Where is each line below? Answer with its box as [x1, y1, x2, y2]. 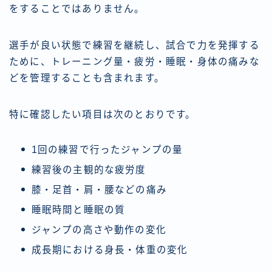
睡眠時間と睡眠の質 [31, 204, 126, 215]
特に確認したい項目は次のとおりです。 [9, 109, 196, 120]
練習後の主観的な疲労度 [31, 164, 146, 175]
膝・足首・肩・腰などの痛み [31, 184, 168, 195]
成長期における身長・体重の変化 [31, 244, 188, 255]
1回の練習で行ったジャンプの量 [31, 144, 183, 155]
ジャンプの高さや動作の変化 [31, 224, 167, 235]
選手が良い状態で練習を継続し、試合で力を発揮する [9, 39, 260, 50]
